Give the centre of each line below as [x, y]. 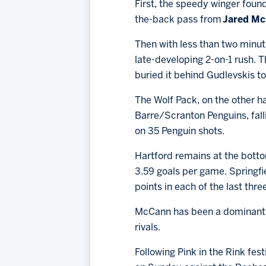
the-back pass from [179, 20]
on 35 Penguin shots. [180, 132]
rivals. [148, 228]
